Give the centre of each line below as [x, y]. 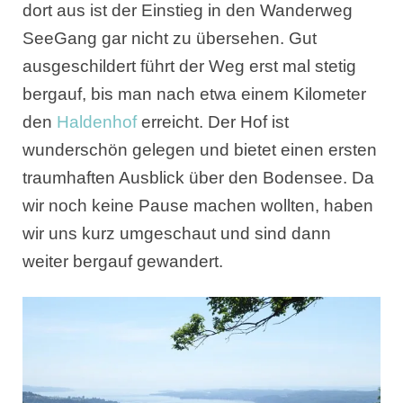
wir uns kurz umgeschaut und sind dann [177, 234]
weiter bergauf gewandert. [123, 262]
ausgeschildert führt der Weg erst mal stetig [189, 67]
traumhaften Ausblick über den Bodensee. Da [198, 178]
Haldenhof [97, 122]
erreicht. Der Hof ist [213, 122]
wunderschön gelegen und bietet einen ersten [200, 150]
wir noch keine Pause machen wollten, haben [198, 206]
